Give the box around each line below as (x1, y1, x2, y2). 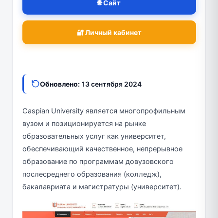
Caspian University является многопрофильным (22, 106, 185, 115)
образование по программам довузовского (22, 157, 174, 166)
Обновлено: (39, 79, 80, 88)
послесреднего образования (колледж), (22, 169, 162, 179)
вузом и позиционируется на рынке (22, 119, 146, 128)
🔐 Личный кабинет (76, 28, 142, 36)
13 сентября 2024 (81, 79, 142, 88)
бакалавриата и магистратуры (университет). (22, 182, 182, 191)
